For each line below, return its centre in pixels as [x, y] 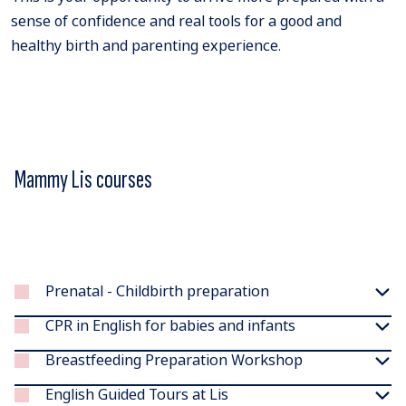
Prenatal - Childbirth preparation [158, 291]
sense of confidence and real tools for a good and [176, 21]
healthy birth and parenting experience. [146, 46]
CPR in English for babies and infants [171, 326]
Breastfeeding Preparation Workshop [174, 360]
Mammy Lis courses [83, 179]
